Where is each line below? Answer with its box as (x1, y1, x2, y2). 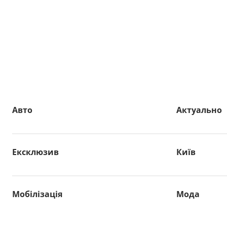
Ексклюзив (12, 146, 59, 158)
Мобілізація (12, 188, 62, 200)
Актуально (176, 104, 222, 116)
